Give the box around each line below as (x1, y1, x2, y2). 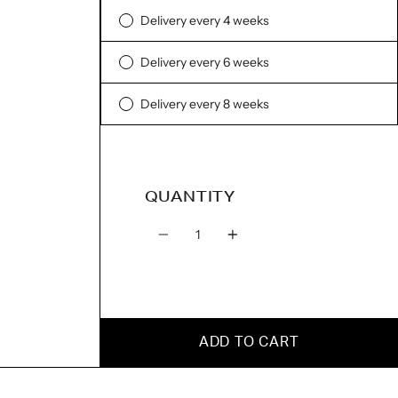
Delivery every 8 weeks (139, 96, 269, 112)
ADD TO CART (198, 335, 299, 349)
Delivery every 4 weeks (139, 12, 269, 28)
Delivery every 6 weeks (139, 54, 269, 70)
